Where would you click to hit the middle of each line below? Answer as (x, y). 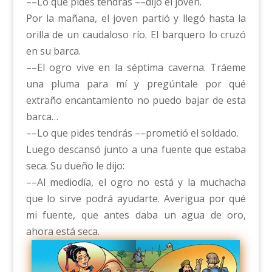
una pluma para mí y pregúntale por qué (136, 83)
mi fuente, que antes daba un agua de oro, (136, 215)
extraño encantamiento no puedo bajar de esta (136, 100)
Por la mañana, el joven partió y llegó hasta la (136, 18)
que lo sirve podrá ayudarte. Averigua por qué (136, 198)
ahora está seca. (63, 231)
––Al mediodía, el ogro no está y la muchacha (136, 182)
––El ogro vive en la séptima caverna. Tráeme (136, 67)
